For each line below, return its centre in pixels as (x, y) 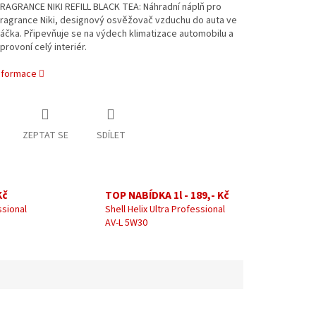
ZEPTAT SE (45, 136)
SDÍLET (111, 136)
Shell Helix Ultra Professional (165, 210)
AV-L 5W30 (126, 223)
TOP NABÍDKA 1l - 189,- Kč (167, 196)
